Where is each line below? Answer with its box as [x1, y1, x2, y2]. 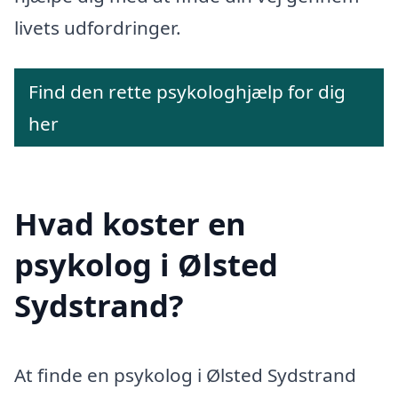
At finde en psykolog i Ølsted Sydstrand [14, 362, 356, 388]
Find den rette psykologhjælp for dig [28, 78, 346, 104]
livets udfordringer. [14, 14, 181, 40]
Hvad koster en [14, 203, 246, 245]
